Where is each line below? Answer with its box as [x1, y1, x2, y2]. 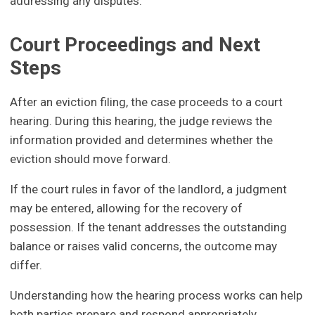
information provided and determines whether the [10, 132, 274, 147]
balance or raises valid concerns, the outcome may [10, 238, 278, 253]
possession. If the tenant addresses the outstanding [10, 219, 288, 234]
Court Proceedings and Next [10, 33, 261, 57]
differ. [10, 257, 43, 272]
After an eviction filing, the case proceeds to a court [10, 94, 283, 109]
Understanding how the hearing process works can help [10, 288, 303, 302]
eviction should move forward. [10, 151, 172, 166]
